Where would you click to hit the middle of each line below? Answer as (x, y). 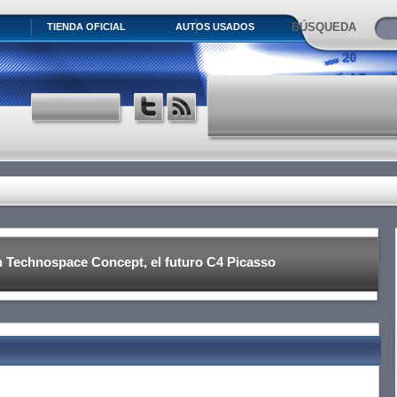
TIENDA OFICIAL (86, 27)
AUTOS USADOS (215, 27)
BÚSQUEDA (324, 27)
